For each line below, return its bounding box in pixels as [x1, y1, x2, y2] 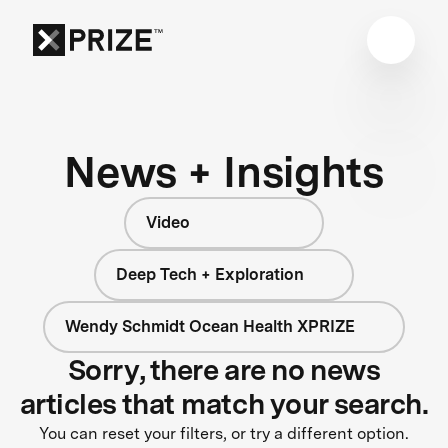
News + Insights [64, 145, 384, 197]
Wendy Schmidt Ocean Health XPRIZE [65, 316, 356, 336]
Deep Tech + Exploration [116, 264, 305, 284]
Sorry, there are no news [67, 352, 381, 387]
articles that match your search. [19, 386, 429, 421]
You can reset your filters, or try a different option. [39, 423, 409, 443]
